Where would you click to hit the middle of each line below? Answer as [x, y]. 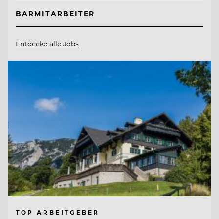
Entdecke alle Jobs [47, 44]
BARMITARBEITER [55, 13]
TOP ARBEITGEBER [58, 212]
